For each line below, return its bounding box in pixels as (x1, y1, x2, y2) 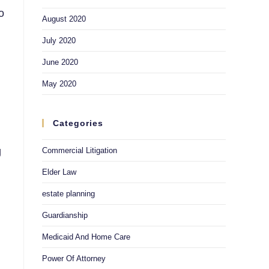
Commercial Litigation (42, 146, 117, 155)
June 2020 (42, 58, 78, 67)
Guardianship (42, 211, 88, 220)
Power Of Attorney (42, 254, 106, 263)
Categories (53, 118, 103, 128)
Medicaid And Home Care (42, 232, 130, 241)
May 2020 (42, 79, 76, 88)
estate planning (42, 189, 95, 198)
